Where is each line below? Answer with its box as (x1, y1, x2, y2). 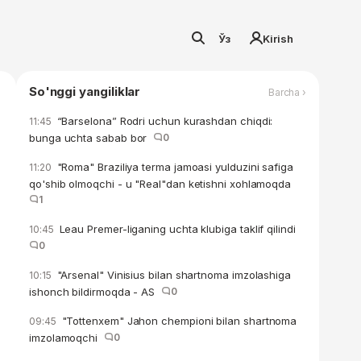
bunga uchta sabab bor (29, 131, 154, 144)
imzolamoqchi (29, 331, 104, 344)
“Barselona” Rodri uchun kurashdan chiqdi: (53, 114, 273, 127)
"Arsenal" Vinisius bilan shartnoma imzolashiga (53, 268, 291, 281)
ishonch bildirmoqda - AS (29, 285, 161, 298)
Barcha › (268, 85, 306, 98)
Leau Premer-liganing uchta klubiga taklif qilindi (56, 222, 302, 235)
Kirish (263, 32, 293, 45)
